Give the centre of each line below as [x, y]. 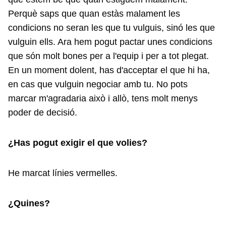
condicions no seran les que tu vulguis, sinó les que [111, 28]
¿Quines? [29, 203]
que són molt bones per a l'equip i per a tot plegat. [108, 56]
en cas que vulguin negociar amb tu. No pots [98, 84]
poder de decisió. [44, 112]
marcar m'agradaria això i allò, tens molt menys [103, 98]
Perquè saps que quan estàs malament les [94, 14]
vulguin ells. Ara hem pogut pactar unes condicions [110, 42]
